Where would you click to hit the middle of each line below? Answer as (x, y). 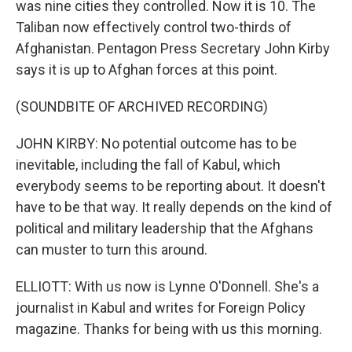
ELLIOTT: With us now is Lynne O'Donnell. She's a (167, 286)
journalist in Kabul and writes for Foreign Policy (161, 308)
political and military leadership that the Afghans (165, 228)
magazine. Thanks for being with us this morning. (169, 329)
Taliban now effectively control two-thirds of (154, 27)
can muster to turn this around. (112, 249)
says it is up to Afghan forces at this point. (147, 70)
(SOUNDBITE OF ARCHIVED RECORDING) (142, 106)
